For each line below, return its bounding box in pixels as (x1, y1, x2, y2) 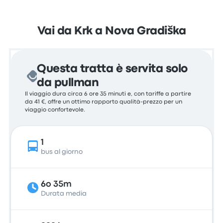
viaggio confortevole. (25, 108, 86, 112)
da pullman (37, 78, 99, 88)
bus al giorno (41, 149, 83, 155)
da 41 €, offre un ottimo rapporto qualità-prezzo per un (25, 100, 183, 105)
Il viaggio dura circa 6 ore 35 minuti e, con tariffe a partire (25, 92, 192, 97)
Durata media (41, 191, 87, 197)
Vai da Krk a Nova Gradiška (37, 26, 186, 36)
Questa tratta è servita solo (37, 64, 188, 74)
